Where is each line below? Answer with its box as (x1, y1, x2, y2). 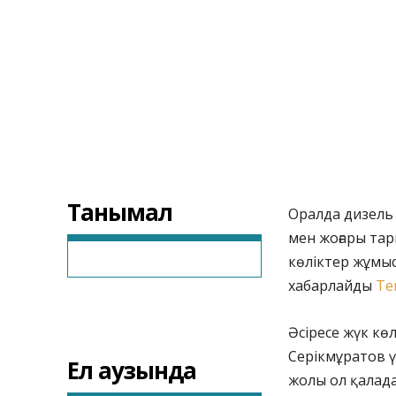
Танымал (67, 196, 172, 229)
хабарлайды (288, 276, 376, 296)
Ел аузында (67, 354, 196, 387)
